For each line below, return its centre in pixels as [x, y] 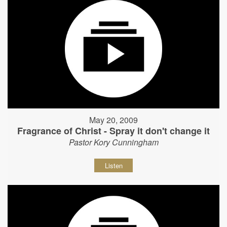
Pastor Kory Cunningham [113, 142]
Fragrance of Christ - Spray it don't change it [113, 130]
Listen [113, 165]
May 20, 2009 [113, 120]
